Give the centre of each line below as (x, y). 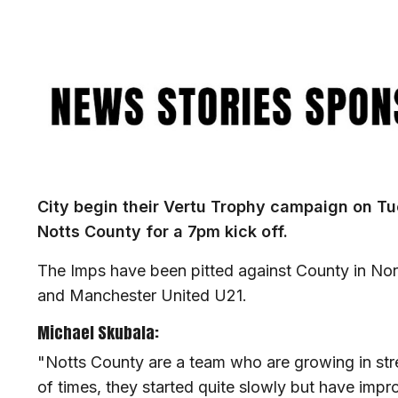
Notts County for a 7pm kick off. (163, 232)
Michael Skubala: (98, 333)
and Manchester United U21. (144, 296)
